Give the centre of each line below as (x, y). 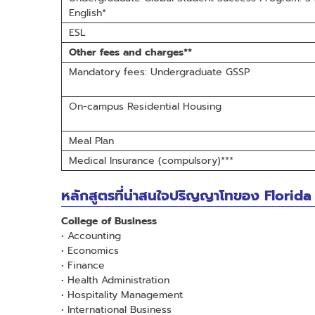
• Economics (90, 250)
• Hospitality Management (122, 295)
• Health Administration (115, 280)
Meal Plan (91, 141)
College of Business (109, 221)
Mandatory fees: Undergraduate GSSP (159, 72)
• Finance (83, 265)
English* (88, 13)
